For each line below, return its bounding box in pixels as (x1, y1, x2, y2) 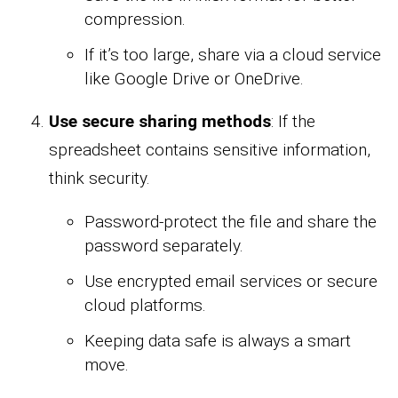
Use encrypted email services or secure (84, 271, 378, 292)
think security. (49, 168, 150, 189)
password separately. (84, 235, 243, 257)
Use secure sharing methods (49, 111, 271, 132)
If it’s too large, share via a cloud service (84, 44, 381, 66)
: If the (271, 111, 315, 132)
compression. (84, 9, 186, 30)
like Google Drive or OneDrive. (84, 68, 304, 90)
